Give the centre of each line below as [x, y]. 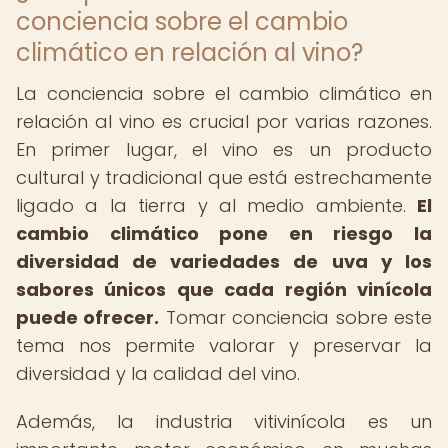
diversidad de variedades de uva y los [224, 261]
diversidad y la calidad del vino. [158, 373]
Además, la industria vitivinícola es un [224, 421]
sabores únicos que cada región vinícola [224, 289]
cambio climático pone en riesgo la [224, 233]
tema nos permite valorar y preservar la [224, 345]
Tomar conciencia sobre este [296, 317]
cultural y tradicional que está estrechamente [224, 177]
